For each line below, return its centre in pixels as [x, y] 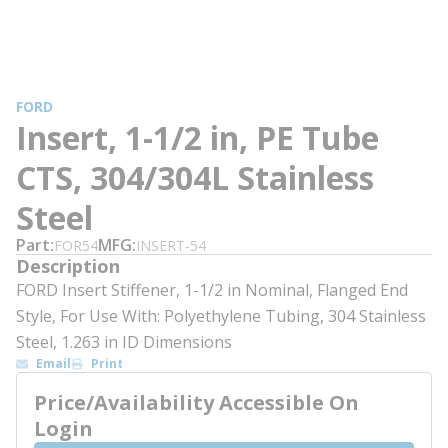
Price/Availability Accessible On [196, 402]
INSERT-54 [171, 245]
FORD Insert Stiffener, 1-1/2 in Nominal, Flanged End [212, 290]
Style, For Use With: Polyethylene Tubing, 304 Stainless [221, 316]
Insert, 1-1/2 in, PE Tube [197, 137]
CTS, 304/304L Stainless [195, 177]
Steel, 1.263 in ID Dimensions [124, 342]
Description [68, 266]
